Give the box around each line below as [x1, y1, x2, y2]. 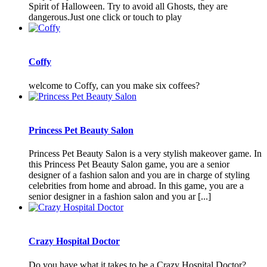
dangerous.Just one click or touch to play [29, 11, 182, 22]
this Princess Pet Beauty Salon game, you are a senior [29, 159, 229, 170]
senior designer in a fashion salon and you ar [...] [29, 191, 211, 202]
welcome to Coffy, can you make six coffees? [29, 80, 200, 91]
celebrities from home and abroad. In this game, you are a [29, 181, 244, 191]
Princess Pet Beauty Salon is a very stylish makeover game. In [29, 148, 262, 159]
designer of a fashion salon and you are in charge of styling [29, 170, 250, 181]
